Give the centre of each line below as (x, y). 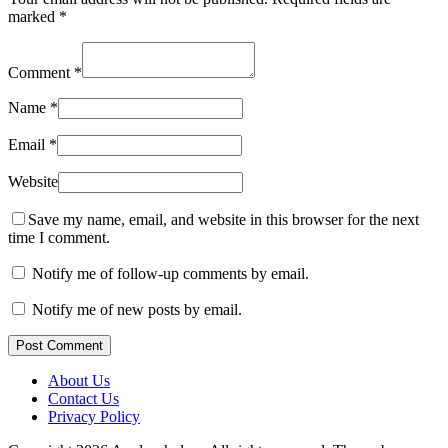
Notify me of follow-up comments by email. (170, 273)
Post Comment (59, 345)
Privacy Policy (94, 416)
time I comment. (59, 237)
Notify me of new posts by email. (137, 309)
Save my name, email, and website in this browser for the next (223, 219)
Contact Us (83, 398)
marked (33, 16)
